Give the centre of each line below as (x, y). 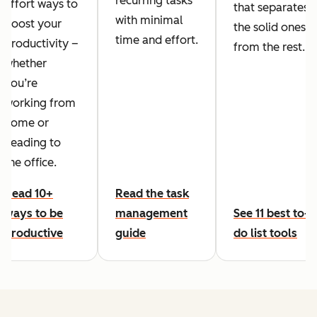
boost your (33, 24)
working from (40, 103)
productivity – (41, 44)
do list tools (265, 234)
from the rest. (269, 47)
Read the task (152, 194)
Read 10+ (29, 194)
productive (34, 234)
